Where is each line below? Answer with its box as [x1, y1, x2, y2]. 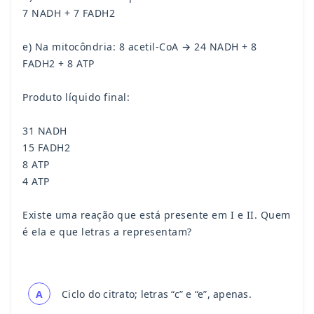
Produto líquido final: [22, 90, 130, 104]
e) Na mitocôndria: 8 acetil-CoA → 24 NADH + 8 [22, 40, 257, 54]
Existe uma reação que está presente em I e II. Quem [22, 208, 291, 222]
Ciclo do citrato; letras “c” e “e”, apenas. [62, 287, 252, 301]
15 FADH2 [22, 141, 70, 155]
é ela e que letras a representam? [22, 225, 192, 239]
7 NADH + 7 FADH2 [22, 6, 115, 20]
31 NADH [22, 124, 67, 138]
